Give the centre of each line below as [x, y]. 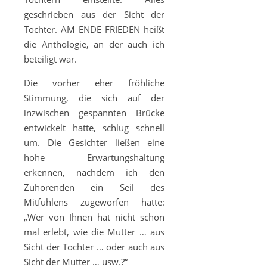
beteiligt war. [50, 59]
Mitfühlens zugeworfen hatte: [94, 202]
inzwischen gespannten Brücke [94, 113]
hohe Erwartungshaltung [94, 157]
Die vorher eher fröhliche [94, 83]
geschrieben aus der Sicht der [94, 14]
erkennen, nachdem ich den [94, 172]
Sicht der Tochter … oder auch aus [94, 247]
